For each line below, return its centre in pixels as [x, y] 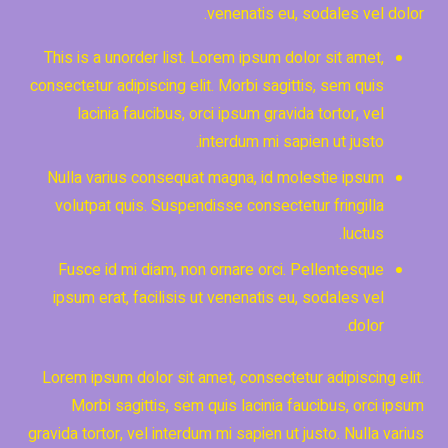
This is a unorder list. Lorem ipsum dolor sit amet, [214, 58]
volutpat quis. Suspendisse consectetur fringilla [219, 206]
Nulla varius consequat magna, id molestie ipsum [215, 178]
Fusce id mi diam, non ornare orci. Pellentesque [221, 270]
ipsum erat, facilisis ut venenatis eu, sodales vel [218, 298]
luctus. [363, 234]
